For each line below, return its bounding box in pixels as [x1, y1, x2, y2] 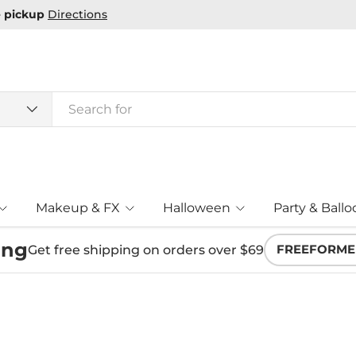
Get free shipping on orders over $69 [28, 242, 264, 257]
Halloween [163, 200, 230, 215]
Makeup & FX [36, 200, 120, 215]
